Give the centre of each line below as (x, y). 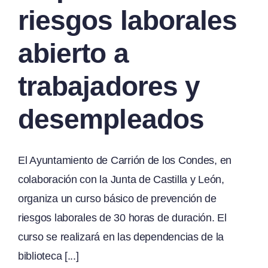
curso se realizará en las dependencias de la (121, 237)
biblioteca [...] (48, 256)
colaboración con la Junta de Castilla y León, (121, 180)
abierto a (73, 54)
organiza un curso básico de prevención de (117, 199)
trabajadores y (109, 86)
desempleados (111, 119)
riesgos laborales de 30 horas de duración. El (122, 218)
